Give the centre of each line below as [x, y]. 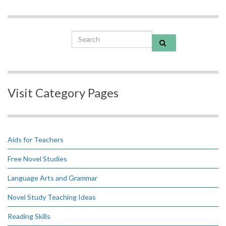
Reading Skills [29, 216]
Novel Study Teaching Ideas [52, 197]
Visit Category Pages [63, 92]
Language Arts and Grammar [52, 178]
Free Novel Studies [37, 158]
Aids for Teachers [36, 139]
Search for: [92, 36]
